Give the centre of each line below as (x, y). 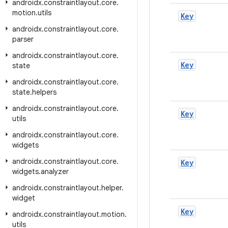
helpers (44, 92)
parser (23, 39)
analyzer (55, 172)
